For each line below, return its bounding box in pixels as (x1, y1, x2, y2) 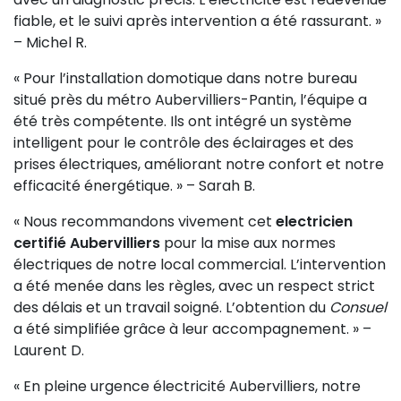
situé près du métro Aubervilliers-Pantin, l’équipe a (13, 90, 367, 110)
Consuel (329, 297, 387, 318)
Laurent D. (13, 340, 84, 361)
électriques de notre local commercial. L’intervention (13, 254, 386, 275)
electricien (276, 211, 353, 232)
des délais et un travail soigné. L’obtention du (13, 297, 329, 318)
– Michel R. (13, 32, 87, 53)
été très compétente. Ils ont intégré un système (13, 111, 352, 132)
